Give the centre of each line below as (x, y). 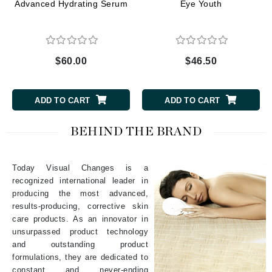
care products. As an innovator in (80, 219)
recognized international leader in (80, 180)
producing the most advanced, (80, 193)
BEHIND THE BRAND (136, 131)
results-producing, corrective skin (80, 206)
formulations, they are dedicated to (80, 257)
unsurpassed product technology (80, 231)
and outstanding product (80, 244)
